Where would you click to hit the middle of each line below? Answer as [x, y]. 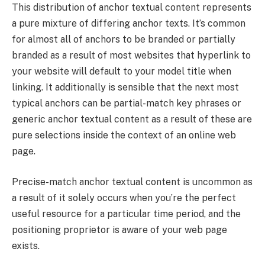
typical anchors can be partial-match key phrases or [127, 104]
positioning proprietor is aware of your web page [119, 230]
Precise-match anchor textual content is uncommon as [132, 182]
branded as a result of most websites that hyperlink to [131, 56]
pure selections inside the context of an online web [124, 135]
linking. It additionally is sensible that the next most [125, 88]
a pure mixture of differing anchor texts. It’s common [129, 24]
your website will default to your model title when [122, 72]
